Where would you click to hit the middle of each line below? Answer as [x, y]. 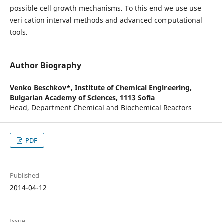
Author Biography [45, 65]
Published [24, 176]
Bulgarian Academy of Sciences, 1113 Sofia [82, 98]
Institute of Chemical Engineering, [133, 88]
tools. [19, 32]
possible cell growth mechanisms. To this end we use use [105, 8]
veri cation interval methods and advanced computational [106, 20]
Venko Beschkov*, [42, 88]
